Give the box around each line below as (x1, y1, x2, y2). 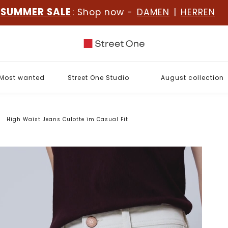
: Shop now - (72, 6, 136, 18)
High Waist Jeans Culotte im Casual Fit (7, 116, 128, 123)
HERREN (181, 6, 215, 18)
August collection (160, 73, 224, 82)
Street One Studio (68, 73, 129, 82)
